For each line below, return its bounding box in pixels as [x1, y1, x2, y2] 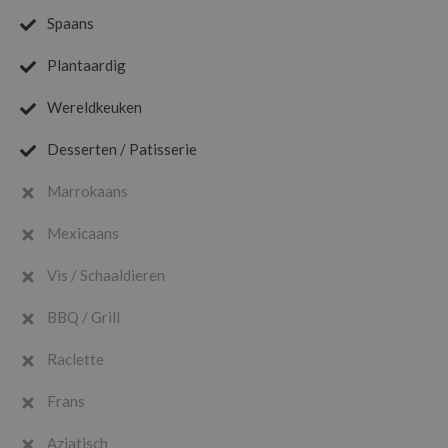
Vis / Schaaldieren [44, 265, 165, 284]
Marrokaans [44, 181, 128, 200]
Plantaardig [44, 55, 126, 74]
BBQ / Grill [44, 307, 120, 326]
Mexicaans [44, 223, 119, 242]
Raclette [44, 349, 104, 368]
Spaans [44, 13, 94, 32]
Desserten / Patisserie [44, 139, 197, 158]
